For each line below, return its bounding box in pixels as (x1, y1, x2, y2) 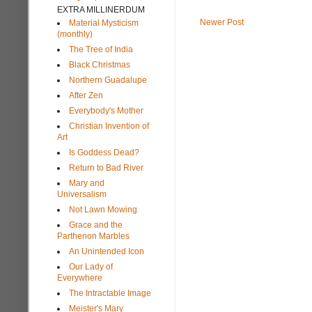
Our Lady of (69, 261, 113, 272)
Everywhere (57, 272, 102, 283)
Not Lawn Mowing (69, 204, 137, 214)
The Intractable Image (69, 288, 151, 298)
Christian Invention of (69, 120, 149, 131)
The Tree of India (69, 44, 133, 54)
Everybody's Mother (69, 105, 143, 116)
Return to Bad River (69, 162, 143, 173)
